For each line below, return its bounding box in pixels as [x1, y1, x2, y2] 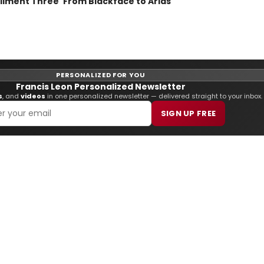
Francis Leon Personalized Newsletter [16, 80, 186, 93]
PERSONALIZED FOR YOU [56, 70, 146, 80]
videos [20, 91, 45, 101]
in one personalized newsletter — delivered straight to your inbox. [45, 91, 262, 101]
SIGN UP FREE [160, 107, 216, 119]
